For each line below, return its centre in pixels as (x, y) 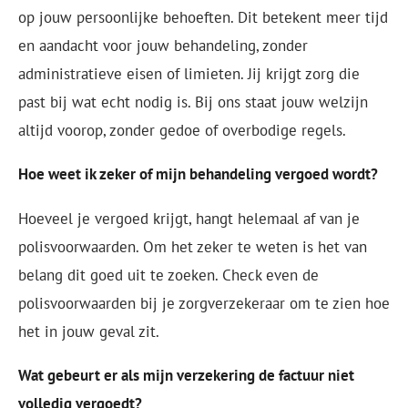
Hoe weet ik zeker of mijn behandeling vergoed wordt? (198, 174)
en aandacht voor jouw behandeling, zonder (163, 45)
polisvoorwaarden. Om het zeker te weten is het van (193, 246)
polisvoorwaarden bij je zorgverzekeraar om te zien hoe (204, 302)
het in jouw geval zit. (91, 331)
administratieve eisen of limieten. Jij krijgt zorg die (189, 73)
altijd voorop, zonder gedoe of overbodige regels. (182, 129)
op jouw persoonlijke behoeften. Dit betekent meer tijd (203, 16)
